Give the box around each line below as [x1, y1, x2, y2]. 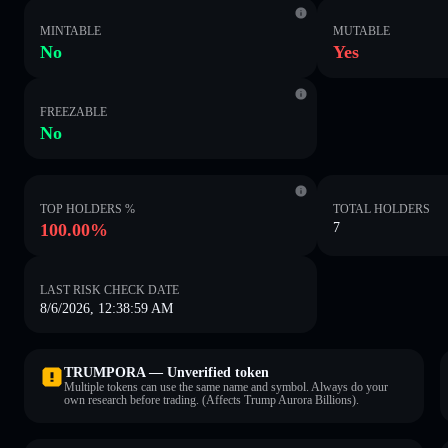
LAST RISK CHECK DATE [40, 282, 179, 297]
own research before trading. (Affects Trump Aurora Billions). [64, 392, 359, 407]
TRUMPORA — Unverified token [64, 364, 269, 380]
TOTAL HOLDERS [333, 201, 431, 216]
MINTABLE [40, 23, 101, 38]
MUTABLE [333, 23, 391, 38]
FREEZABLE [40, 104, 107, 119]
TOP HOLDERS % [40, 201, 135, 216]
